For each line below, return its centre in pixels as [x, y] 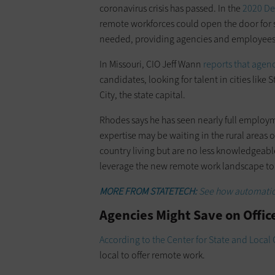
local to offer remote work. [152, 255]
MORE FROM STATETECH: [149, 191]
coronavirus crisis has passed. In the [171, 8]
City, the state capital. [142, 95]
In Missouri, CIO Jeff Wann [151, 64]
